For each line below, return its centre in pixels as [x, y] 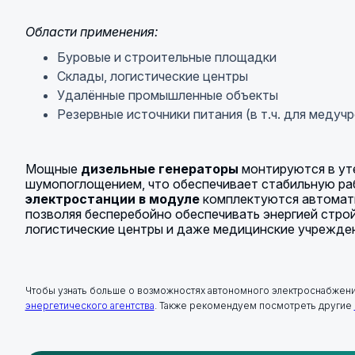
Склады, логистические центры [152, 76]
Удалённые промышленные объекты [167, 95]
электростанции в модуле [112, 199]
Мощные [53, 169]
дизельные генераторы [159, 169]
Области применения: [92, 32]
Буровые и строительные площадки [166, 57]
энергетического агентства [90, 305]
